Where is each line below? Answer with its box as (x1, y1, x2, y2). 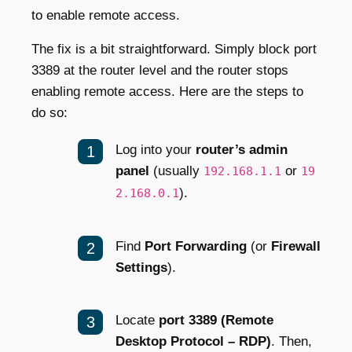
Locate (115, 312, 159, 328)
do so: (31, 104, 68, 120)
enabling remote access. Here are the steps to (31, 83, 303, 99)
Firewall (271, 238, 321, 254)
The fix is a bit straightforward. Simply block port (31, 41, 317, 57)
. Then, (271, 333, 312, 349)
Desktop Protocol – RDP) (115, 333, 271, 349)
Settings (115, 259, 167, 275)
